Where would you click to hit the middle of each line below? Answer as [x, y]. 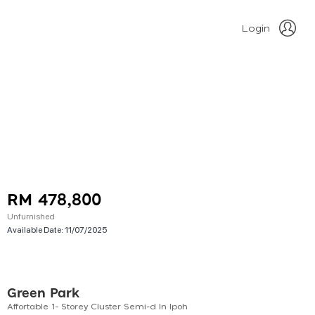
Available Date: [36, 229]
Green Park [43, 294]
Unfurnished [31, 216]
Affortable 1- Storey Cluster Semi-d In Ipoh [97, 307]
